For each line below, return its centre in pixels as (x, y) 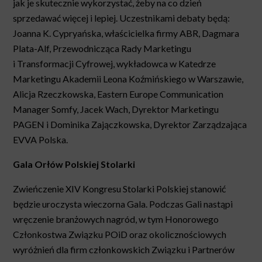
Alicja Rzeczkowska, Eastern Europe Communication (118, 94)
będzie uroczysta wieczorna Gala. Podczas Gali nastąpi (123, 204)
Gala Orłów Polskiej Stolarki (74, 164)
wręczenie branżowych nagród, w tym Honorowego (116, 219)
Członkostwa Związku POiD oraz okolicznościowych (120, 235)
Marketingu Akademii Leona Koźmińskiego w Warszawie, (128, 79)
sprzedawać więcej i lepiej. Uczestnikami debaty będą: (122, 18)
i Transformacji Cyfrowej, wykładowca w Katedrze (115, 64)
